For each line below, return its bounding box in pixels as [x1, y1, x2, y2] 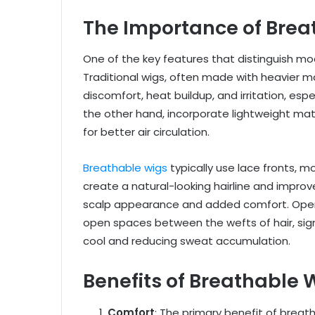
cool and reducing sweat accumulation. [83, 233, 290, 249]
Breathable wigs [83, 160, 167, 176]
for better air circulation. [83, 124, 210, 140]
